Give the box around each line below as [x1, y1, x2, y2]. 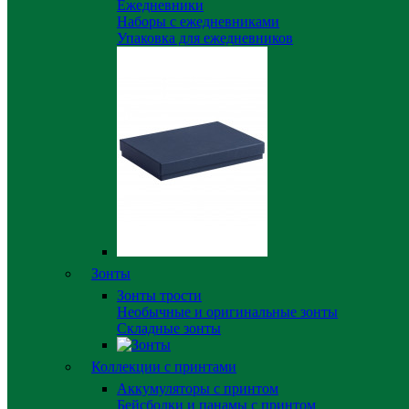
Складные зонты [117, 320, 221, 336]
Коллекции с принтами [91, 359, 236, 374]
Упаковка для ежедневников [117, 30, 293, 46]
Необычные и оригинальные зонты [117, 304, 338, 320]
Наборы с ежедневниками [117, 14, 279, 29]
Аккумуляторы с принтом [117, 381, 278, 396]
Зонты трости [117, 288, 202, 303]
